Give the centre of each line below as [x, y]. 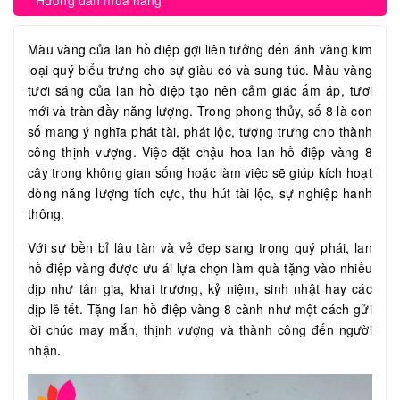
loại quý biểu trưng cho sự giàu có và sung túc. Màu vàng [200, 70]
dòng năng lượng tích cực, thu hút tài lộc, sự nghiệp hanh [200, 193]
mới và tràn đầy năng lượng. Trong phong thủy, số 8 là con [200, 111]
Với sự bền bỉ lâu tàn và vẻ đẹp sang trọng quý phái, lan [200, 248]
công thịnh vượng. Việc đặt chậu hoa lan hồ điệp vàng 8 [200, 152]
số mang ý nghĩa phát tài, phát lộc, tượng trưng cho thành [200, 132]
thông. [48, 214]
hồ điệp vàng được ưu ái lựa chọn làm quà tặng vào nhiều [200, 268]
